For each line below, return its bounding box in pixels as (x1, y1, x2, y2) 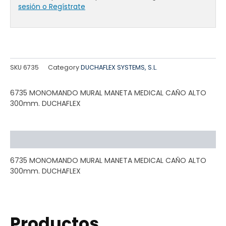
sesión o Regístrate (18, 2, 85, 12)
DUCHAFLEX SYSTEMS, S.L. (81, 63, 157, 72)
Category (48, 63, 79, 72)
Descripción (10, 134, 56, 144)
